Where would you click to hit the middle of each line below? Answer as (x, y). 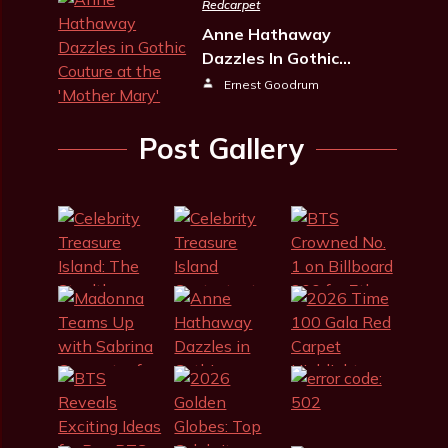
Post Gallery (222, 148)
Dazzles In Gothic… (277, 58)
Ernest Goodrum (272, 84)
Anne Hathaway (267, 34)
